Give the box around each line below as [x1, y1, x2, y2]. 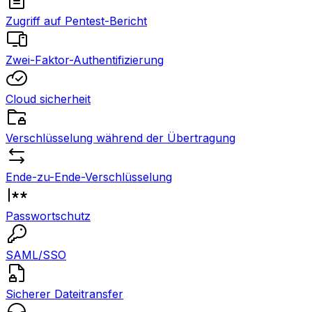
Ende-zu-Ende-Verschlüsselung [6, 170, 172, 184]
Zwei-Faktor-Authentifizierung [6, 53, 164, 67]
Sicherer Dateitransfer [6, 287, 123, 301]
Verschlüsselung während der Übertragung [6, 131, 235, 145]
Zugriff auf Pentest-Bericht [6, 14, 147, 28]
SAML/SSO [6, 248, 66, 262]
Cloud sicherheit [6, 92, 91, 106]
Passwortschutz [6, 209, 91, 223]
